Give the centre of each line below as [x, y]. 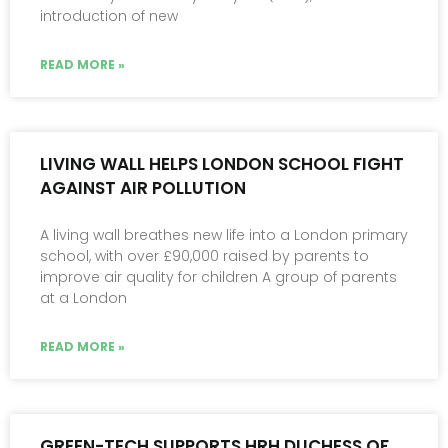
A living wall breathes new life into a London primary [224, 235]
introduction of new [109, 16]
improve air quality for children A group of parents [218, 277]
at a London [83, 298]
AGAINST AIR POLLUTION [143, 188]
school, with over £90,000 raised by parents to [204, 256]
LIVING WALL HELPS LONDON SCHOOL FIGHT [222, 164]
